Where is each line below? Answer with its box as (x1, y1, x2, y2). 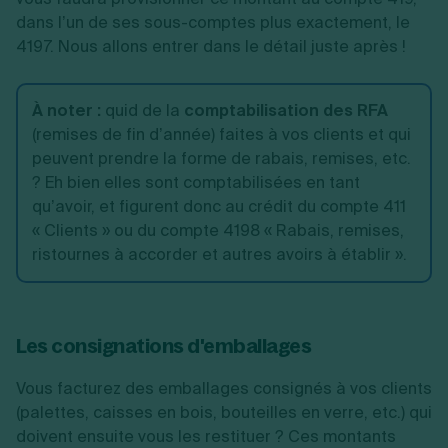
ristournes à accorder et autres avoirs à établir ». (32, 244, 407, 265)
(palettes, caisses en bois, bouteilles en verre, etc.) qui (16, 402, 432, 423)
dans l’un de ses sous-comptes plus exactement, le (16, 12, 410, 33)
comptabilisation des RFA (184, 100, 388, 121)
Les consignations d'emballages (16, 333, 311, 358)
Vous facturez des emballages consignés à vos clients (16, 378, 432, 399)
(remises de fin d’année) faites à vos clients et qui (32, 124, 411, 145)
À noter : (32, 100, 105, 121)
